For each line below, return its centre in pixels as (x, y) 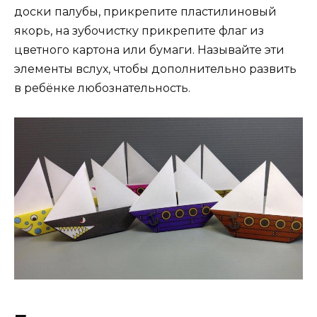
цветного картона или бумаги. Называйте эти (149, 50)
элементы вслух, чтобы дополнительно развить (155, 69)
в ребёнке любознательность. (102, 88)
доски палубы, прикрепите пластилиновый (145, 12)
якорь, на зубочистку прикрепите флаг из (139, 31)
